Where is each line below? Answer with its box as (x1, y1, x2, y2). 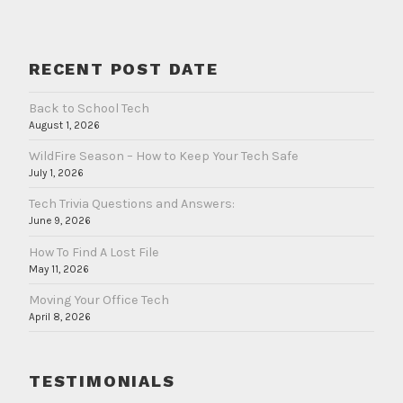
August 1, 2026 (29, 118, 100, 131)
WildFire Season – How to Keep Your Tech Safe (29, 148, 299, 165)
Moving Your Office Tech (29, 292, 169, 309)
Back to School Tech (29, 100, 149, 116)
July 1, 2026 (29, 166, 84, 180)
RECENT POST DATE (29, 59, 219, 78)
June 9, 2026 (29, 214, 91, 228)
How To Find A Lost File (29, 244, 159, 260)
